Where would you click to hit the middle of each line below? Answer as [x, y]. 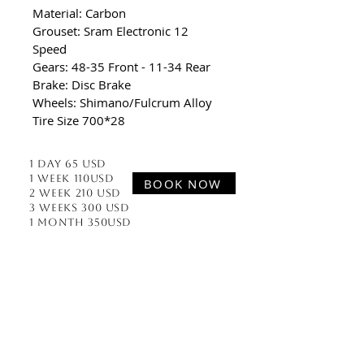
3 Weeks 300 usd [80, 208]
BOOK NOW [182, 183]
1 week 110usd [72, 178]
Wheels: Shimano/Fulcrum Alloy [122, 102]
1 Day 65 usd [68, 164]
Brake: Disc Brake [82, 84]
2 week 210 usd [76, 193]
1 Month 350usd [81, 222]
